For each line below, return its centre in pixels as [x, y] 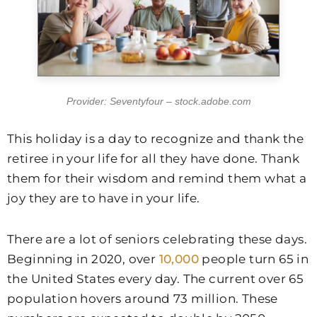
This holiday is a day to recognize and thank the [156, 139]
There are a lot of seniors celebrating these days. [157, 240]
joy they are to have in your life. [104, 198]
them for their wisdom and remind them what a [157, 179]
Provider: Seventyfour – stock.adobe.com [158, 101]
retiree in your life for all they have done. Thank [153, 159]
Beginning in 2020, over [83, 259]
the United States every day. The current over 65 [156, 279]
